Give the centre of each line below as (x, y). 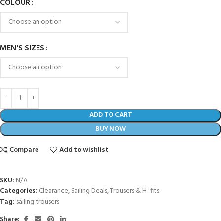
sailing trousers (38, 202)
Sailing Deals (89, 191)
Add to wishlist (84, 150)
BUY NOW (110, 129)
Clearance (54, 191)
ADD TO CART (110, 115)
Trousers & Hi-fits (135, 191)
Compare (24, 150)
